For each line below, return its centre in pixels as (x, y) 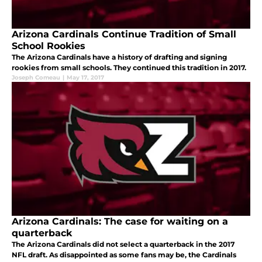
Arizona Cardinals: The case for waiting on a (120, 221)
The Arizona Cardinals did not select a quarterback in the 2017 (123, 244)
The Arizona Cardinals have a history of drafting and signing (119, 57)
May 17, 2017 (85, 77)
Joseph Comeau (36, 77)
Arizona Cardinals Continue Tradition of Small (124, 34)
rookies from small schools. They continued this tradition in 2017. (129, 67)
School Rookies (49, 46)
